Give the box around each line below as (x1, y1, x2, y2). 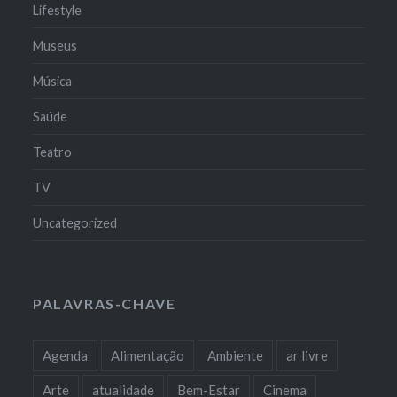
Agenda (43, 346, 89, 363)
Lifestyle (33, 2, 82, 18)
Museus (33, 37, 78, 53)
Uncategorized (33, 214, 118, 230)
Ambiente (207, 346, 264, 363)
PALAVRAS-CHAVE (33, 294, 176, 312)
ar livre (286, 346, 329, 363)
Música (33, 73, 73, 89)
